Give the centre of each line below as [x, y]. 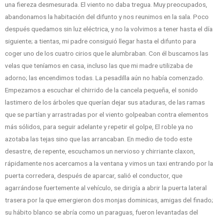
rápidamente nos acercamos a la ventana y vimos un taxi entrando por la [109, 164]
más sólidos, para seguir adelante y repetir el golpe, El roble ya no [99, 127]
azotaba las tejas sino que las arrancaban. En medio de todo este [99, 139]
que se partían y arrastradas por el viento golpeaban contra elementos [107, 115]
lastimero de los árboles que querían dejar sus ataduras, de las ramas [105, 102]
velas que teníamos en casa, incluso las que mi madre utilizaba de [99, 66]
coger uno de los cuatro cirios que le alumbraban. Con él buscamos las [107, 54]
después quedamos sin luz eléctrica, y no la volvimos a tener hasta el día [109, 29]
